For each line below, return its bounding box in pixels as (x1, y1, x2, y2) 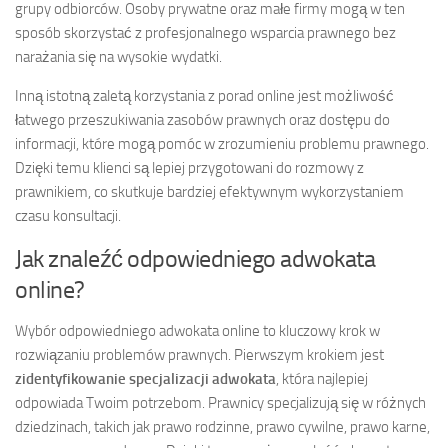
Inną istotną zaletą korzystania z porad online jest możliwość (15, 86, 394, 105)
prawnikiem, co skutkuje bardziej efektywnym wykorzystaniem (15, 182, 404, 201)
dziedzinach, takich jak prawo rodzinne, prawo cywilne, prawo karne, (15, 417, 430, 436)
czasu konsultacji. (15, 206, 121, 225)
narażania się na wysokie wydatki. (15, 47, 222, 66)
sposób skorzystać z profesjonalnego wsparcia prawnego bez (15, 23, 396, 42)
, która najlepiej (276, 369, 368, 388)
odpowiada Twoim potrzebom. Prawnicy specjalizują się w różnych (15, 393, 426, 412)
